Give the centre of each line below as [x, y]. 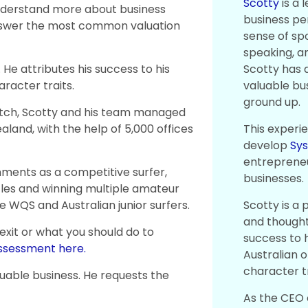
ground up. [272, 102]
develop [267, 145]
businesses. [274, 178]
